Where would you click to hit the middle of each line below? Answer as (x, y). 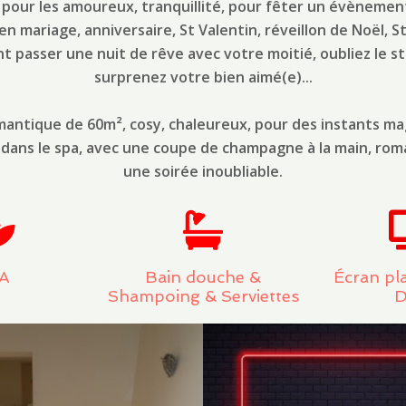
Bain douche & (203, 277)
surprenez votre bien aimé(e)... (203, 77)
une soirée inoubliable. (203, 171)
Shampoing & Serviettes (203, 296)
